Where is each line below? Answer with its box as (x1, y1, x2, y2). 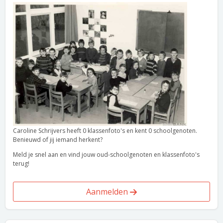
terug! (13, 159, 29, 168)
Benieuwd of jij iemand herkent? (13, 135, 103, 144)
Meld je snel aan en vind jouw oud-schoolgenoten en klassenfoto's (13, 150, 200, 159)
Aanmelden (86, 186, 130, 197)
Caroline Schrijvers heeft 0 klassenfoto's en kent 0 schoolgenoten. (13, 126, 197, 135)
